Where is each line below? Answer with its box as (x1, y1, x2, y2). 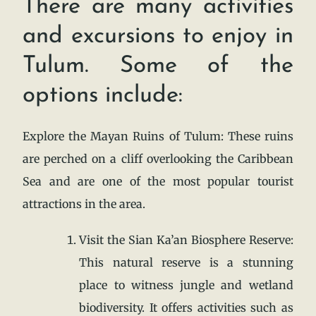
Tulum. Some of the (23, 54, 293, 78)
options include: (23, 83, 183, 107)
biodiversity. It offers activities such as (79, 300, 293, 315)
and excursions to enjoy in (23, 24, 293, 48)
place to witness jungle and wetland (79, 277, 293, 292)
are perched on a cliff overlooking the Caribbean (23, 151, 293, 166)
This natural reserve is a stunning (79, 255, 293, 269)
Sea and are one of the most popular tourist (23, 174, 293, 188)
